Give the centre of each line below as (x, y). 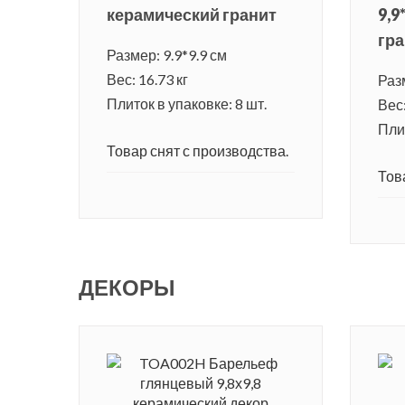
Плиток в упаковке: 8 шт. (187, 104)
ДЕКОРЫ (127, 287)
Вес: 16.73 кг (147, 80)
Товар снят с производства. (198, 151)
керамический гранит (192, 15)
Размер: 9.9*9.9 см (167, 55)
